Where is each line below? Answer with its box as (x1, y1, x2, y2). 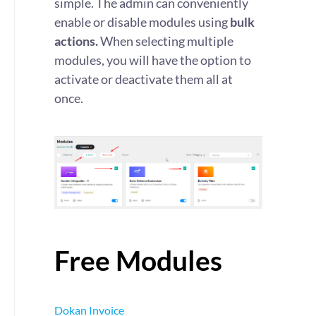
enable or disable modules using (54, 13, 230, 30)
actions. (54, 32, 98, 49)
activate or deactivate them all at (54, 71, 233, 87)
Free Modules (54, 243, 222, 276)
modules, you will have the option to (54, 51, 251, 68)
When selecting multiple (98, 32, 233, 49)
